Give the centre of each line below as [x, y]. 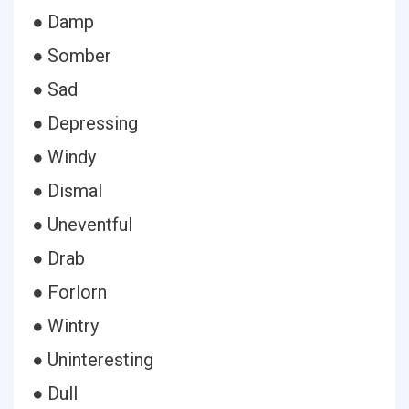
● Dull [55, 393]
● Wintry [65, 326]
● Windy [64, 157]
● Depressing [85, 123]
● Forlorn [69, 292]
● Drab [58, 258]
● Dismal [67, 191]
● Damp [63, 22]
